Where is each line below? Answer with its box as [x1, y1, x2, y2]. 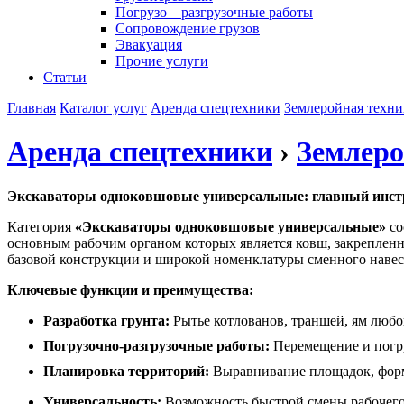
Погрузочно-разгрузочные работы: [43, 337, 270, 353]
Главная [7, 100, 56, 115]
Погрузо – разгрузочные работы [115, 5, 313, 20]
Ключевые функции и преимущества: [7, 281, 253, 298]
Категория [7, 218, 75, 234]
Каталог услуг [60, 100, 147, 115]
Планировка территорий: [43, 363, 209, 379]
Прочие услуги [115, 53, 208, 69]
